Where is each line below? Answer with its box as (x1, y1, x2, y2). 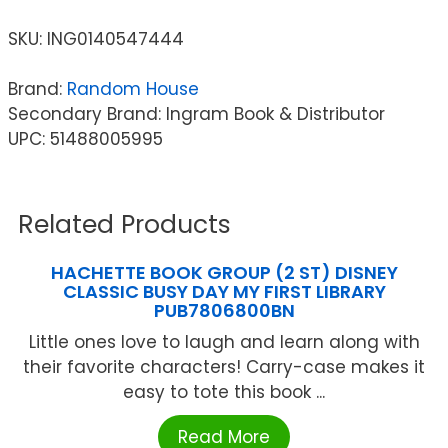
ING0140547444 (47, 26, 184, 51)
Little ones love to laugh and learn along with (28, 329, 420, 354)
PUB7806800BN (153, 297, 295, 323)
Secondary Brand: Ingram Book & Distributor (8, 101, 385, 126)
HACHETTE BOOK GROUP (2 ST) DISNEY (50, 259, 398, 285)
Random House (67, 76, 199, 101)
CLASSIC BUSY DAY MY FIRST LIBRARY (62, 278, 386, 304)
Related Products (18, 206, 231, 242)
